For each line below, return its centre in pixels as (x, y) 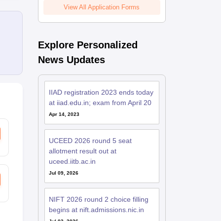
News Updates (71, 60)
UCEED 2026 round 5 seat (90, 141)
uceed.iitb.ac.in (72, 161)
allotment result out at (82, 151)
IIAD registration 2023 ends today (101, 92)
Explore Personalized (88, 45)
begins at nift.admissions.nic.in (96, 210)
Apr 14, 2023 (64, 114)
